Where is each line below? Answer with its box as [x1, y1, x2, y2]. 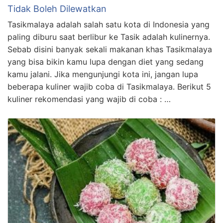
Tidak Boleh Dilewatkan [7, 3, 107, 14]
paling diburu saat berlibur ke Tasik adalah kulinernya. [7, 32, 210, 42]
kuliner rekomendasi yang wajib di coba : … [7, 94, 171, 105]
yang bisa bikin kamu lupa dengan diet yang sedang [7, 57, 204, 67]
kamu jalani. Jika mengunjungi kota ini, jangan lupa [7, 69, 198, 80]
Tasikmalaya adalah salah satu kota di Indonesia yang [7, 19, 210, 30]
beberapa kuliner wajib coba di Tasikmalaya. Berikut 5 [7, 82, 211, 92]
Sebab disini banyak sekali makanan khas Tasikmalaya [7, 44, 212, 55]
